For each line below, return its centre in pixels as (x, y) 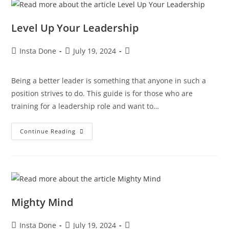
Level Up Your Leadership (75, 28)
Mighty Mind (42, 202)
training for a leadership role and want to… (85, 106)
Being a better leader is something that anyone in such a (109, 81)
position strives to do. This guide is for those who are (102, 94)
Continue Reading (48, 131)
